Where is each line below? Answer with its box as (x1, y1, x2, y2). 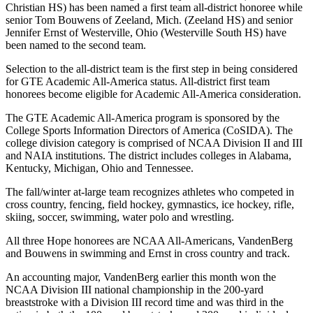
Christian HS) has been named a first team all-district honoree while (6, 1, 303, 14)
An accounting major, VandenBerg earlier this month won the (6, 271, 276, 284)
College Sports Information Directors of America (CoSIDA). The (6, 124, 293, 137)
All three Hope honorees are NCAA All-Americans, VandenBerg (6, 235, 293, 247)
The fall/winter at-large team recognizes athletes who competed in (6, 186, 294, 198)
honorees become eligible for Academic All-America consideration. (6, 88, 301, 101)
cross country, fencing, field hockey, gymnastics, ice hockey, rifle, (6, 198, 294, 211)
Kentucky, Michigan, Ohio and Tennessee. (6, 162, 194, 175)
